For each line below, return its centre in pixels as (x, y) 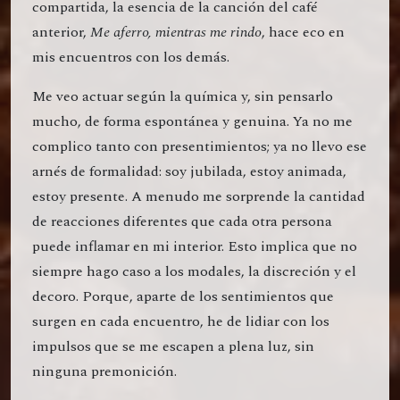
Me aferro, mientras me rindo (176, 33)
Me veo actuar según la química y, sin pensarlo (183, 97)
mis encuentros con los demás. (131, 58)
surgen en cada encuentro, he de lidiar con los (181, 322)
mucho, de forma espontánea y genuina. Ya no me (192, 122)
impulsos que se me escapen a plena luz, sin (173, 347)
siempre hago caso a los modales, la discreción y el (194, 272)
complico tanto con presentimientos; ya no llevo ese (200, 147)
